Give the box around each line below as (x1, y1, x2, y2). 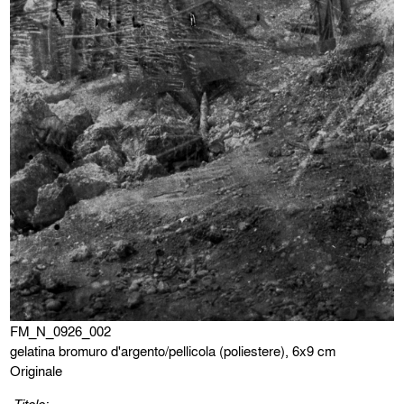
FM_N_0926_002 (10, 321, 112, 342)
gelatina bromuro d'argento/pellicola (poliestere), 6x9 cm (10, 341, 336, 362)
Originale (10, 361, 63, 381)
